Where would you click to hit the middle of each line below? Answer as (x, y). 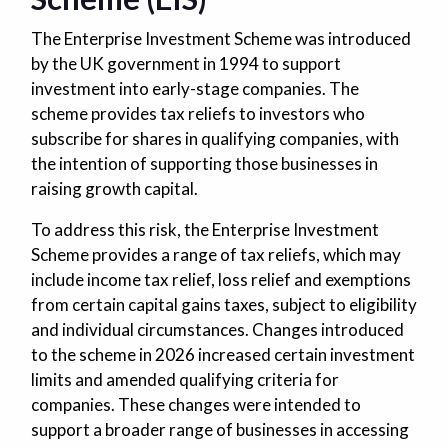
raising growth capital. (114, 188)
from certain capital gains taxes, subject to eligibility (223, 304)
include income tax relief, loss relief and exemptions (220, 279)
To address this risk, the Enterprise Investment (204, 229)
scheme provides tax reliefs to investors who (197, 113)
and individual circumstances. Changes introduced (217, 329)
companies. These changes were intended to (195, 404)
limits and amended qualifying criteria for (184, 379)
